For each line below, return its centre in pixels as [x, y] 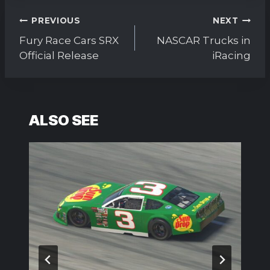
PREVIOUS [56, 21]
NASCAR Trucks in [204, 40]
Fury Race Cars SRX [69, 40]
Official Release [59, 55]
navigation [58, 34]
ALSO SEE [64, 121]
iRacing [231, 55]
